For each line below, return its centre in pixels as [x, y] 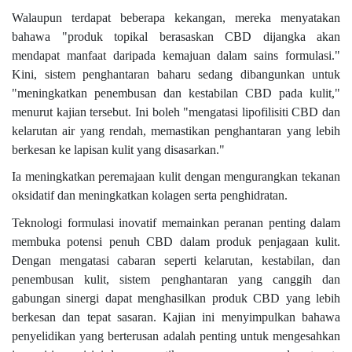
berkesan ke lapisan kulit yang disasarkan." [118, 149]
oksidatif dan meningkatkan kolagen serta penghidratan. [150, 196]
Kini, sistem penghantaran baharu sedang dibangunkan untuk [176, 74]
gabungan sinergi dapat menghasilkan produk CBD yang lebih [176, 299]
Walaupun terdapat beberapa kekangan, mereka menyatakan [176, 17]
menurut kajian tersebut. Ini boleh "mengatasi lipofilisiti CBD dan [176, 112]
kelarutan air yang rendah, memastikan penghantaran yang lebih [176, 130]
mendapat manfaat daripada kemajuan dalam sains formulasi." [176, 55]
